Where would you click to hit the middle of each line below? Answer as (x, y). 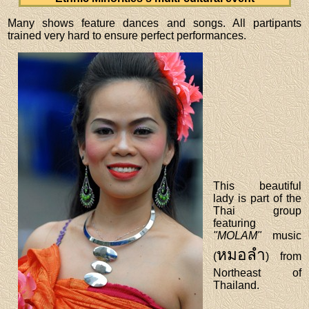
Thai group (257, 210)
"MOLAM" (238, 235)
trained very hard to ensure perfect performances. (127, 35)
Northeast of (257, 272)
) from (283, 256)
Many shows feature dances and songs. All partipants (154, 23)
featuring (235, 223)
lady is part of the (257, 198)
